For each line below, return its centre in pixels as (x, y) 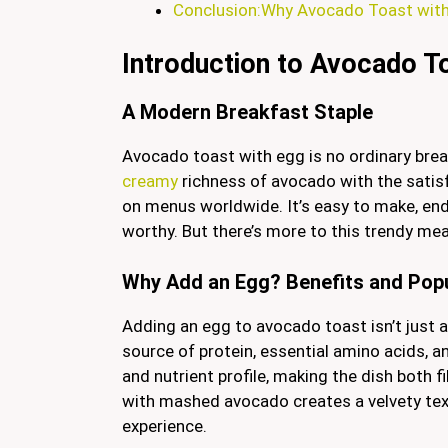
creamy (152, 181)
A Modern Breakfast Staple (247, 112)
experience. (164, 425)
